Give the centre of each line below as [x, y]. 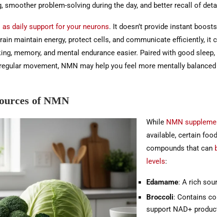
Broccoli [160, 197]
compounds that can [180, 148]
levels [155, 162]
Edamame [162, 182]
